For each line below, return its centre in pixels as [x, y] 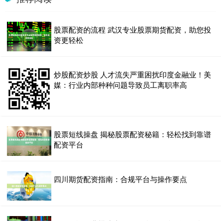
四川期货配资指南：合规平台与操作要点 [120, 179]
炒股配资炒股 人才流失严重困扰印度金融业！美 [132, 74]
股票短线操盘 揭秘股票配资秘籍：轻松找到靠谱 [132, 134]
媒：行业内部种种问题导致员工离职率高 [120, 85]
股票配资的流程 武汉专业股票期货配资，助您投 [132, 30]
